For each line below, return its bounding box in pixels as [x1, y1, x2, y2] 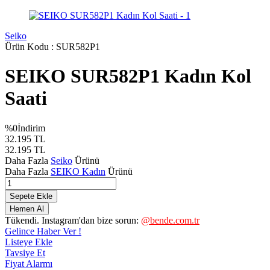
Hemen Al [10, 204, 44, 213]
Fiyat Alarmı [5, 258, 52, 269]
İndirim [17, 122, 45, 133]
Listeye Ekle [5, 236, 52, 247]
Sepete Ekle [10, 191, 52, 201]
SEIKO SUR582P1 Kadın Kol [5, 65, 251, 87]
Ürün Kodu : [5, 42, 56, 52]
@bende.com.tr [141, 215, 199, 225]
